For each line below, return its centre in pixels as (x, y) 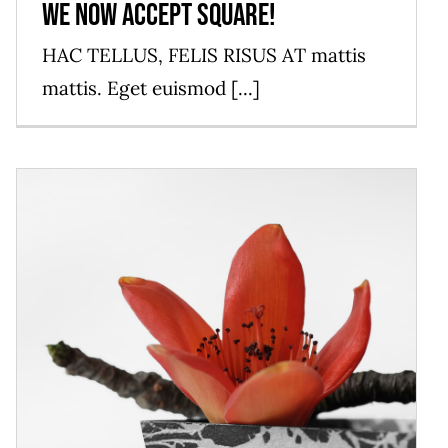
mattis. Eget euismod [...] (151, 88)
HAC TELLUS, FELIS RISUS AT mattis (204, 55)
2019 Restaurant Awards (216, 403)
